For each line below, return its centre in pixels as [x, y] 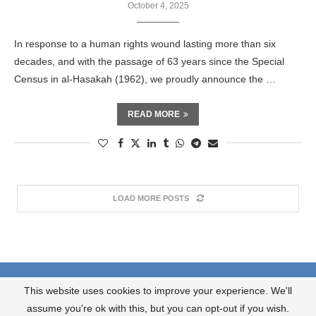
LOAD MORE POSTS [151, 198]
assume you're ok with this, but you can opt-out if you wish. [158, 308]
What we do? [154, 282]
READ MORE [154, 114]
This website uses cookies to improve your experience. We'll [158, 291]
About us [95, 282]
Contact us [217, 282]
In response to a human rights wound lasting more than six [145, 44]
